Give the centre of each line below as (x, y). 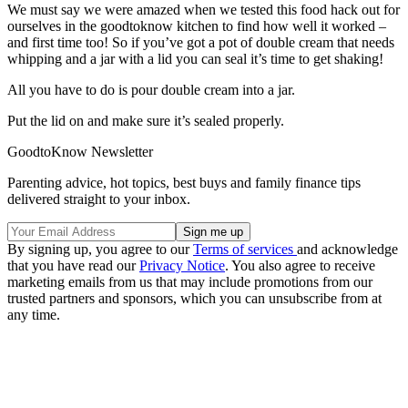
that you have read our (73, 265)
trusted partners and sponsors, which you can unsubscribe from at (194, 298)
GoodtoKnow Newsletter (80, 151)
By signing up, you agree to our (100, 249)
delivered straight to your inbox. (99, 199)
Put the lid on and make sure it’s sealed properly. (146, 120)
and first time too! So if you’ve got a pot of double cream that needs (201, 42)
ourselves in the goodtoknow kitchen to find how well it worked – (197, 25)
